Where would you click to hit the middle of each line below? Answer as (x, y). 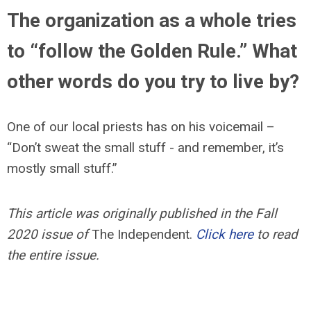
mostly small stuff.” (62, 168)
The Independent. (144, 234)
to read (276, 234)
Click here (225, 234)
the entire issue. (53, 255)
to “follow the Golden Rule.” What (152, 51)
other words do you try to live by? (153, 82)
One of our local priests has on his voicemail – (141, 127)
